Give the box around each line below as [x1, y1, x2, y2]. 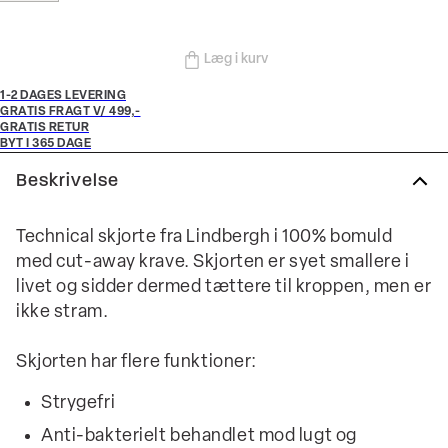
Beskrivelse [16, 171, 119, 191]
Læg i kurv [204, 52, 268, 68]
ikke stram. [16, 303, 109, 323]
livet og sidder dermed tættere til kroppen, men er [16, 278, 432, 298]
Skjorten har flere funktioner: [16, 353, 257, 373]
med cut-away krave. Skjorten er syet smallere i [16, 253, 410, 273]
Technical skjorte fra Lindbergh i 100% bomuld [16, 228, 393, 248]
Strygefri [41, 394, 116, 414]
